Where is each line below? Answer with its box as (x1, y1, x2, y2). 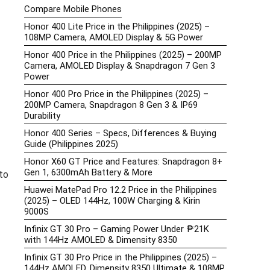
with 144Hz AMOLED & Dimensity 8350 (24, 234, 177, 246)
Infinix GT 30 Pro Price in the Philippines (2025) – (24, 252, 217, 263)
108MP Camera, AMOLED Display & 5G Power (24, 32, 203, 43)
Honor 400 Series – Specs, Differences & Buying (24, 128, 216, 139)
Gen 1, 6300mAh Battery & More (24, 167, 152, 178)
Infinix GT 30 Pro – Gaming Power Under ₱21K (24, 224, 209, 235)
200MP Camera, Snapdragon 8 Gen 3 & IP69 (24, 99, 198, 111)
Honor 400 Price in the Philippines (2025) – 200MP (24, 49, 222, 61)
